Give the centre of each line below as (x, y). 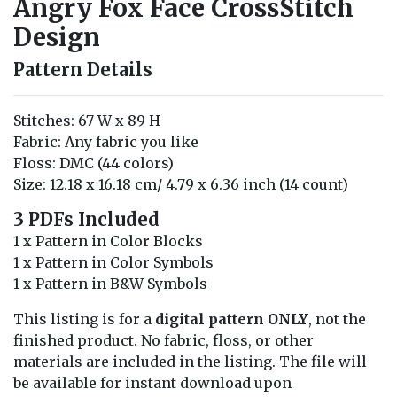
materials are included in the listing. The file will (190, 362)
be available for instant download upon (152, 383)
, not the (337, 319)
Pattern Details (83, 70)
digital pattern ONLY (232, 319)
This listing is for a (84, 319)
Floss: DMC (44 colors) (93, 163)
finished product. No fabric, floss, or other (163, 341)
